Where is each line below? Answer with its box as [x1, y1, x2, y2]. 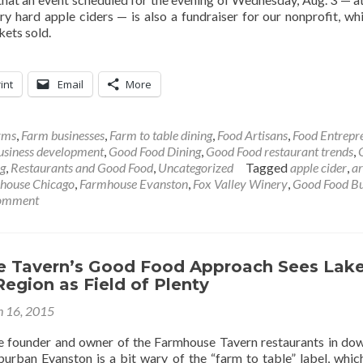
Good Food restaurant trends [206, 143, 353, 159]
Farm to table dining [109, 127, 212, 143]
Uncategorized [158, 160, 233, 175]
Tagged [246, 160, 290, 175]
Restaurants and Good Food [11, 160, 153, 175]
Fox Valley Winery [193, 176, 288, 191]
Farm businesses [21, 127, 105, 143]
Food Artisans [217, 127, 288, 143]
